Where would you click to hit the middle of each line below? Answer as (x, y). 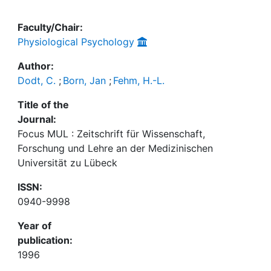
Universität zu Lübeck (67, 163)
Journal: (37, 119)
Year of (34, 226)
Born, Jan (84, 80)
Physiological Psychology (76, 42)
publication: (45, 240)
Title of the (43, 105)
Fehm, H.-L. (139, 80)
